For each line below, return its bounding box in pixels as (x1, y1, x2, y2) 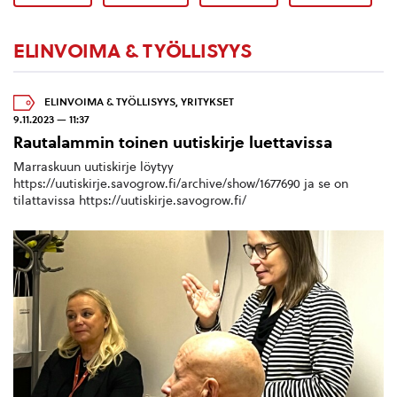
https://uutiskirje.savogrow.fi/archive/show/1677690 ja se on (13, 175, 348, 191)
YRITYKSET (181, 96, 234, 109)
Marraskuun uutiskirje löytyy (13, 159, 174, 175)
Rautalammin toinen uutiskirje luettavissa (13, 133, 332, 152)
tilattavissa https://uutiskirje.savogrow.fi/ (13, 192, 246, 208)
